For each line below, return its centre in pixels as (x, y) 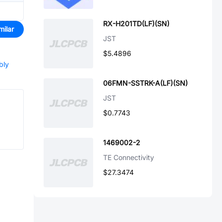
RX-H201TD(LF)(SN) (136, 24)
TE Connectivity (129, 157)
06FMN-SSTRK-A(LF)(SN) (145, 83)
